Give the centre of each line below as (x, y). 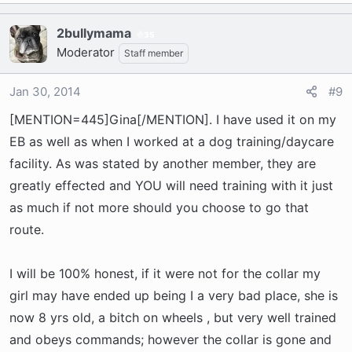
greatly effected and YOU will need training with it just (171, 185)
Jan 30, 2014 (45, 92)
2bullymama (94, 33)
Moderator (86, 52)
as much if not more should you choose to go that (159, 207)
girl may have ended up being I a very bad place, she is (174, 295)
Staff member (154, 53)
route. (27, 229)
